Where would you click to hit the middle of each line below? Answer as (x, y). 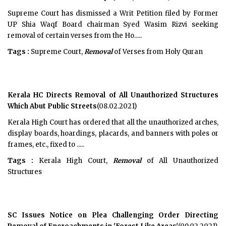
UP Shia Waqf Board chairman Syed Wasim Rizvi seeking (113, 24)
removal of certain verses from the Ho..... (75, 36)
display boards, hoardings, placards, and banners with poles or (113, 133)
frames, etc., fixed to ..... (46, 145)
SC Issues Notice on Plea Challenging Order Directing (113, 215)
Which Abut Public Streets (52, 106)
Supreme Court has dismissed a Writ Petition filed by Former (113, 13)
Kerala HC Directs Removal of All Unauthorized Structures (113, 95)
